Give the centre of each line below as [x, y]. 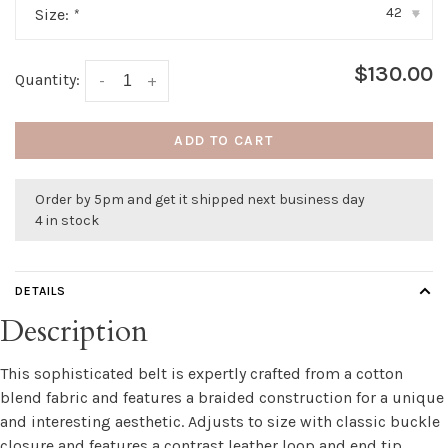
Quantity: [47, 79]
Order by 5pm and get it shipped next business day [200, 200]
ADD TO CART [224, 141]
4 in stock [67, 221]
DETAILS [40, 291]
